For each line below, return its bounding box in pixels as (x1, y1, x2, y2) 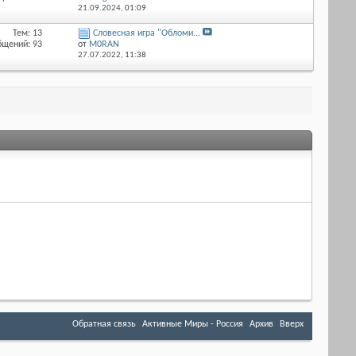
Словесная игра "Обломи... (92, 29, 200, 38)
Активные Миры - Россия (142, 319, 243, 329)
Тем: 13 (13, 29, 43, 38)
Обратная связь (72, 319, 136, 329)
